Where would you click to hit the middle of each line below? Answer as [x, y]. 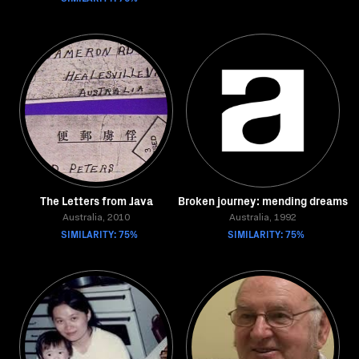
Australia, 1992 [263, 218]
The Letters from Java [96, 200]
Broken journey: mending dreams [263, 200]
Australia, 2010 [96, 218]
